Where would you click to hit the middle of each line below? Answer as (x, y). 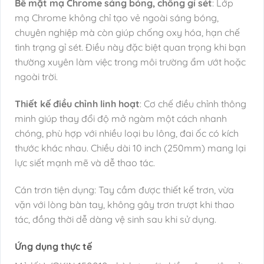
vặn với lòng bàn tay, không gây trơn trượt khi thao (125, 204)
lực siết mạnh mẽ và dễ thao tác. (85, 163)
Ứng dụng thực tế (53, 246)
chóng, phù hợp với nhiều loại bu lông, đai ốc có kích (127, 133)
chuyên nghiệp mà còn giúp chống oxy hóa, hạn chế (127, 33)
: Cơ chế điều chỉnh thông (193, 104)
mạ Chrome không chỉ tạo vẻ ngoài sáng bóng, (117, 18)
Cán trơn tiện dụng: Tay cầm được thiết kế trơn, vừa (124, 189)
